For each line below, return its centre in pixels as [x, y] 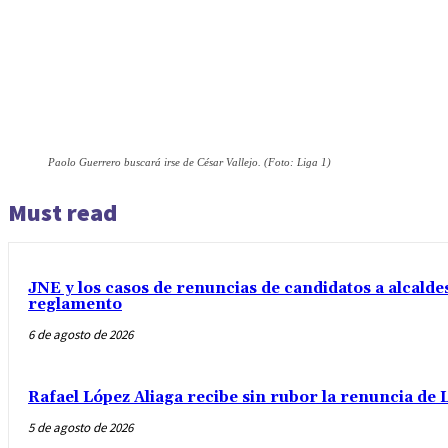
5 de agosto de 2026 [80, 427]
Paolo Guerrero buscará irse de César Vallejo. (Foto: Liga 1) [189, 161]
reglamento [75, 304]
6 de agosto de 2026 [80, 334]
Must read [62, 212]
